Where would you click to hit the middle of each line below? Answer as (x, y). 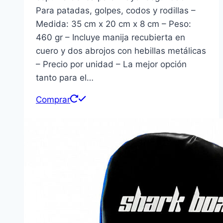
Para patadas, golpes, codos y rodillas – (116, 10)
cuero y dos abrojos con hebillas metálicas (121, 51)
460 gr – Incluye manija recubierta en (111, 37)
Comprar (53, 99)
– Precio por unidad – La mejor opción (111, 64)
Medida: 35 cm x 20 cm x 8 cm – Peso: (113, 24)
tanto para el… (65, 77)
